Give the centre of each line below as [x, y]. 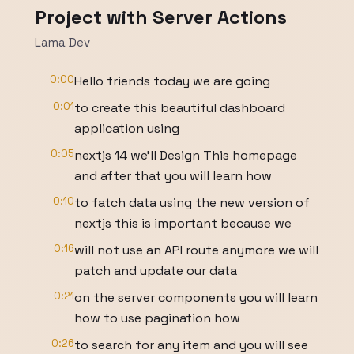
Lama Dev [62, 42]
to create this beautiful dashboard [180, 108]
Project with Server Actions [161, 17]
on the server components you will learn [196, 298]
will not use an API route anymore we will [196, 250]
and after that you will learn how [173, 176]
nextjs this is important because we [183, 223]
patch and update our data [156, 271]
